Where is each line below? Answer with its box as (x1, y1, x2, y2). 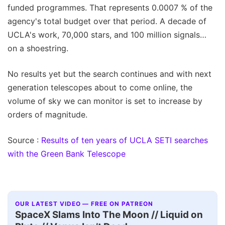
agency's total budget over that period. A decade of (8, 16, 206, 27)
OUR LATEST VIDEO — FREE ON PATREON (15, 200, 153, 207)
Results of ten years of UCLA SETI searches (41, 135, 208, 146)
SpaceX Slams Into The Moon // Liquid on (15, 208, 203, 220)
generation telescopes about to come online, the (8, 82, 192, 93)
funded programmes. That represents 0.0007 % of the (8, 3, 212, 13)
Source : (8, 135, 41, 146)
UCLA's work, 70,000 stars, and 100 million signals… (8, 30, 206, 40)
